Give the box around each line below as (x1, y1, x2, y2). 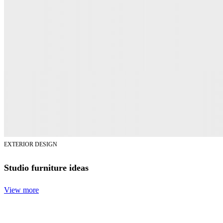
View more (4, 185, 39, 194)
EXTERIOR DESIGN (4, 140, 57, 148)
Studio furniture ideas (4, 162, 89, 173)
